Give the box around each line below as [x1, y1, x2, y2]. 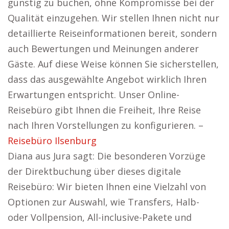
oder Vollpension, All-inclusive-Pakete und [8, 211, 192, 223]
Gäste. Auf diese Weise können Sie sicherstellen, [8, 58, 219, 70]
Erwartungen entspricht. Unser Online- [8, 88, 179, 101]
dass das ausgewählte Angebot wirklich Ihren [8, 73, 207, 85]
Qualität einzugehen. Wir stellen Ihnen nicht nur [8, 12, 219, 24]
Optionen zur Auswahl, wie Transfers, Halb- [8, 196, 199, 208]
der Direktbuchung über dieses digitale [8, 165, 181, 177]
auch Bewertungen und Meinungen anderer [8, 42, 199, 55]
